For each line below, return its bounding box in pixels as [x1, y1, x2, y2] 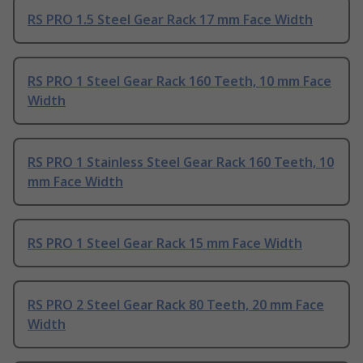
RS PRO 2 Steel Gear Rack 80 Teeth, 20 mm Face [28, 295, 324, 314]
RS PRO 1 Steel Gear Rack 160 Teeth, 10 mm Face [28, 71, 331, 90]
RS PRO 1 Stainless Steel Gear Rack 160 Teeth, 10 [28, 152, 334, 171]
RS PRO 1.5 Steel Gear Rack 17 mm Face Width [28, 10, 313, 28]
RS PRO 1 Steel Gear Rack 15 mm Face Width [28, 233, 302, 252]
